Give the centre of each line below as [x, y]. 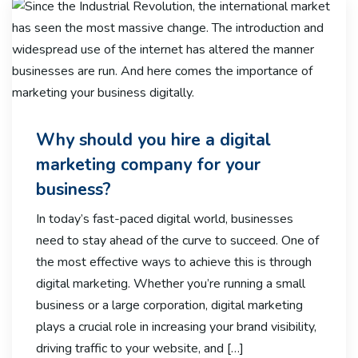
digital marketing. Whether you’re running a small [171, 284]
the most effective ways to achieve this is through [174, 263]
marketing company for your [148, 165]
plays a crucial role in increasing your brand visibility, [176, 327]
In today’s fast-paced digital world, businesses [165, 219]
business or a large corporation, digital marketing [169, 306]
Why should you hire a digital [153, 140]
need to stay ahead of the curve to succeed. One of [177, 241]
